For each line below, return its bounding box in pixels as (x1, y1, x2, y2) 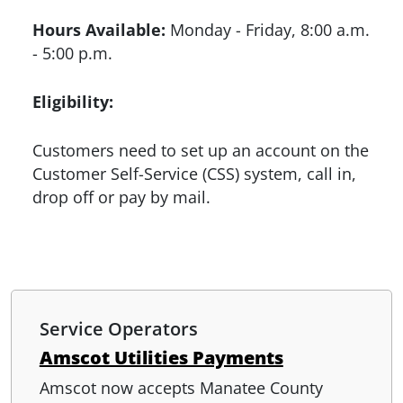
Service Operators (39, 316, 198, 341)
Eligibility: (32, 90, 113, 112)
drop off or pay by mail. (32, 185, 210, 208)
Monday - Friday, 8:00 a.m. (166, 18, 370, 40)
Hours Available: (32, 18, 166, 40)
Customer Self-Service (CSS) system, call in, (32, 162, 356, 184)
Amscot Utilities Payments (39, 345, 283, 370)
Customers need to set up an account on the (32, 139, 369, 161)
